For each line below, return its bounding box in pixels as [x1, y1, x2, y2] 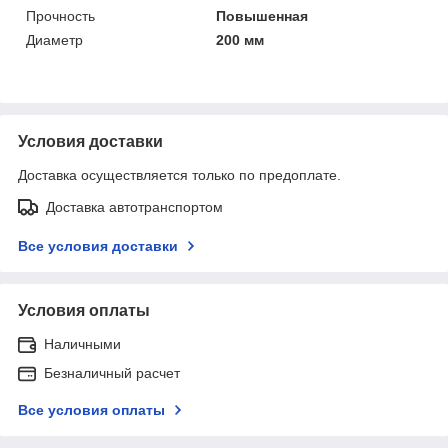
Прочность [26, 7, 95, 24]
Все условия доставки [18, 237, 178, 254]
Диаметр [26, 31, 83, 48]
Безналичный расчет [44, 364, 180, 381]
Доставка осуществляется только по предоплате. [18, 166, 341, 183]
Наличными [44, 335, 121, 352]
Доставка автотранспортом [46, 198, 223, 215]
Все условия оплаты [18, 401, 165, 418]
